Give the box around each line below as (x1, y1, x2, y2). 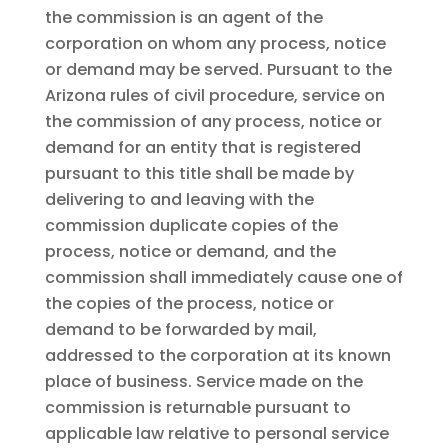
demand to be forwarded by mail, (44, 318, 317, 342)
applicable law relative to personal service (44, 422, 389, 446)
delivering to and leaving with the (44, 188, 314, 212)
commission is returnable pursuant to (44, 396, 351, 420)
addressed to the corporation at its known (44, 344, 391, 368)
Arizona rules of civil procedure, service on (44, 84, 385, 108)
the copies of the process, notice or (44, 292, 334, 316)
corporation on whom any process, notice (44, 32, 386, 56)
